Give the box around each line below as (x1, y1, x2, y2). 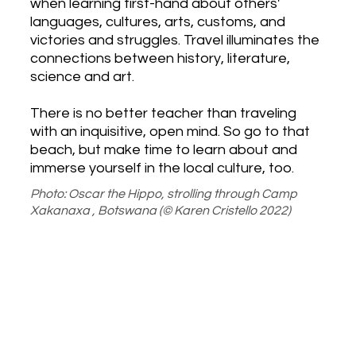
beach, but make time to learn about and (29, 142, 297, 158)
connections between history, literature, (29, 51, 290, 67)
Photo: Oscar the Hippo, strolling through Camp (29, 188, 297, 201)
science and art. (29, 69, 134, 85)
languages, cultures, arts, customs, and (29, 14, 285, 30)
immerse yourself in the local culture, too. (29, 161, 294, 176)
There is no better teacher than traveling (29, 106, 296, 122)
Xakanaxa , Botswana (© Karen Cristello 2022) (29, 204, 291, 218)
